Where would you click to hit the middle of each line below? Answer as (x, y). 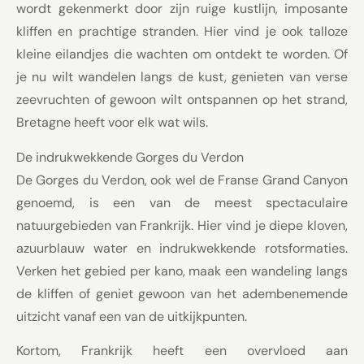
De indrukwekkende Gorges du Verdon (130, 157)
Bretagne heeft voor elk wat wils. (112, 123)
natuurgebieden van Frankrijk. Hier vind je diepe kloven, (182, 225)
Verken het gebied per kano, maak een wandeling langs (182, 271)
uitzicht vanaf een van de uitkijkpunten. (132, 316)
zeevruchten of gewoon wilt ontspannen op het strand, (182, 100)
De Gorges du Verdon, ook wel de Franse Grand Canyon (182, 180)
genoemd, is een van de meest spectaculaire (182, 202)
